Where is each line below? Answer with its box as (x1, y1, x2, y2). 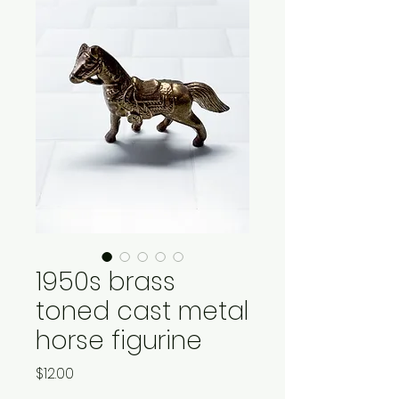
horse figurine (36, 322, 202, 358)
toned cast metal (36, 293, 248, 329)
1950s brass (36, 264, 175, 299)
